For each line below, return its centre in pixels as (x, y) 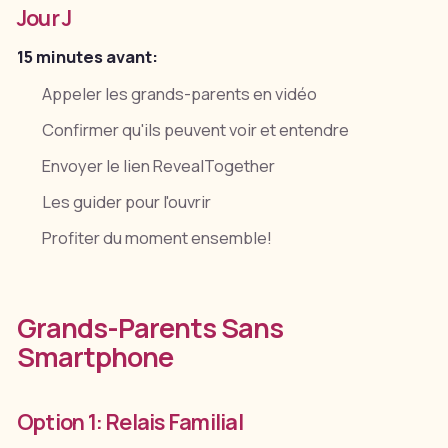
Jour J (44, 18)
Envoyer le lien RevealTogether (159, 165)
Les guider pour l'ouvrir (127, 202)
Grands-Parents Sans (149, 328)
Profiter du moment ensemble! (157, 238)
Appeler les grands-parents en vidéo (180, 93)
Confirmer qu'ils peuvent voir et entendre (196, 129)
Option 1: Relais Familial (129, 421)
